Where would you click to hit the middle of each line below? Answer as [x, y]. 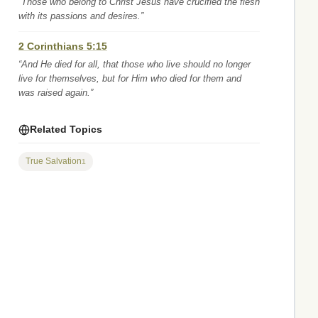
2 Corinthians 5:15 [63, 46]
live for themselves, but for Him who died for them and [130, 78]
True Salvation [54, 161]
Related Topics [66, 129]
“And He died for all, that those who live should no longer [135, 64]
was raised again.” [56, 93]
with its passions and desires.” [81, 16]
